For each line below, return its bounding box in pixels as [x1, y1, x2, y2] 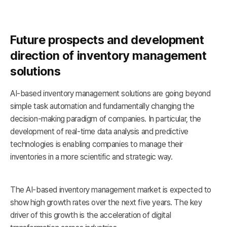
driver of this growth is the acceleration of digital [10, 210, 171, 220]
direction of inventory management [10, 48, 207, 63]
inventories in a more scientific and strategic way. [10, 152, 173, 162]
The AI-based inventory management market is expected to [10, 185, 211, 195]
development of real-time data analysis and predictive [10, 127, 188, 137]
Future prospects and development [10, 32, 204, 48]
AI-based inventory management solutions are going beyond [10, 89, 211, 99]
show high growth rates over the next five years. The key [10, 198, 202, 208]
